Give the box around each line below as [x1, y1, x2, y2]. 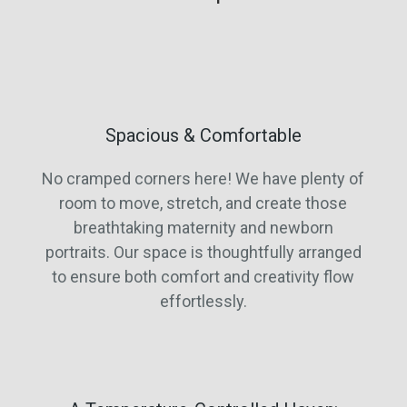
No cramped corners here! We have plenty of [42, 168, 365, 188]
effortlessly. [159, 291, 247, 311]
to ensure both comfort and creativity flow [52, 266, 355, 286]
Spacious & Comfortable [104, 124, 302, 146]
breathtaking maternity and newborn [73, 217, 333, 237]
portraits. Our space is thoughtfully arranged [45, 242, 362, 262]
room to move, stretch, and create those [59, 193, 348, 213]
